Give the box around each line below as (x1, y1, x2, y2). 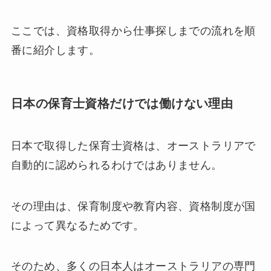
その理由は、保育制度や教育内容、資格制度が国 (10, 200, 256, 212)
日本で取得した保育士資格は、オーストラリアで (10, 139, 256, 152)
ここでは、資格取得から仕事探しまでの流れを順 (10, 25, 256, 38)
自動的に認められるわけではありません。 (10, 158, 223, 171)
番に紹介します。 (10, 44, 100, 57)
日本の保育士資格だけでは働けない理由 (10, 97, 233, 111)
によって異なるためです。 (10, 219, 145, 232)
